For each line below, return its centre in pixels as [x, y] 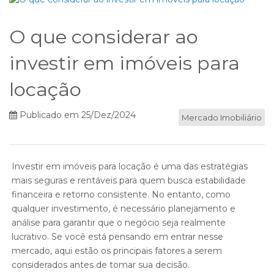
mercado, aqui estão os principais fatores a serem [117, 251]
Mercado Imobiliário [222, 118]
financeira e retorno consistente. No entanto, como [121, 195]
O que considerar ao [104, 37]
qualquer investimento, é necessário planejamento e [124, 209]
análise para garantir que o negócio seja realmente [119, 223]
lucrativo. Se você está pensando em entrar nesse [117, 237]
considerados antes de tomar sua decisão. [101, 265]
